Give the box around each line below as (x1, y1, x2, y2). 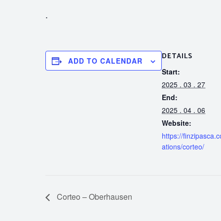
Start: (162, 67, 180, 76)
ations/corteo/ (162, 142, 204, 151)
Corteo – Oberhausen (55, 191, 132, 203)
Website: (162, 118, 191, 128)
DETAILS (162, 51, 192, 62)
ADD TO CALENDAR (68, 56, 143, 66)
